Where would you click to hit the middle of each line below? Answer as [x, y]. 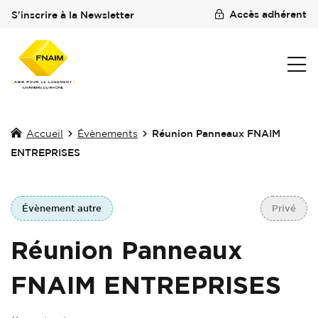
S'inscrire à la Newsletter [73, 15]
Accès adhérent [268, 14]
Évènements [108, 133]
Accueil [45, 133]
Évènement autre [62, 208]
